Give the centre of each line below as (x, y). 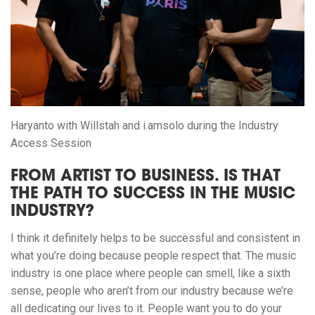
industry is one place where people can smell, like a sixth (150, 273)
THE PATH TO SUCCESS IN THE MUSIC (153, 194)
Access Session (51, 143)
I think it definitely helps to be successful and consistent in (155, 238)
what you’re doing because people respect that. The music (153, 255)
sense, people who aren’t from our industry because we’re (152, 290)
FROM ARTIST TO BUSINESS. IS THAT (146, 177)
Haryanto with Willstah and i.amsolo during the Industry (144, 125)
